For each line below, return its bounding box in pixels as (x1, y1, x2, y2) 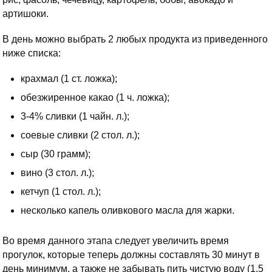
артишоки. (2, 8, 49, 19)
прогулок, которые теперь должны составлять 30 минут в (2, 250, 260, 260)
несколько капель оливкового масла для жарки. (21, 205, 234, 216)
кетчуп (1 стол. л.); (21, 186, 101, 197)
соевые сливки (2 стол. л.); (21, 130, 140, 141)
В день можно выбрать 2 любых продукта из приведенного (2, 34, 268, 45)
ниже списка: (2, 48, 61, 59)
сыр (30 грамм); (21, 149, 90, 160)
